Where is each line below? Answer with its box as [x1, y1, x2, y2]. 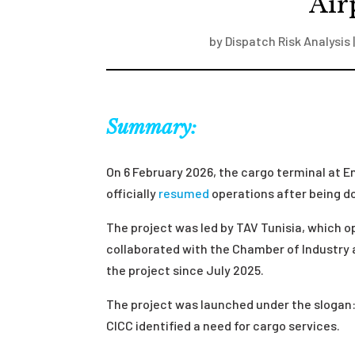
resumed [158, 185, 210, 200]
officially [106, 185, 159, 200]
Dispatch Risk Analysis [224, 33, 350, 48]
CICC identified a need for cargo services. [106, 317, 341, 333]
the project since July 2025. [106, 261, 267, 277]
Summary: [106, 115, 197, 139]
